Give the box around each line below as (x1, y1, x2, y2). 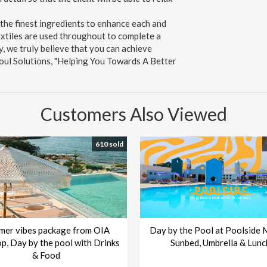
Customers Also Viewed (40, 103, 227, 125)
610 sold (95, 139, 123, 148)
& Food (32, 250, 61, 261)
